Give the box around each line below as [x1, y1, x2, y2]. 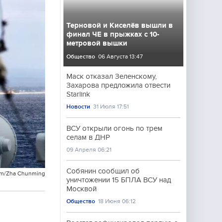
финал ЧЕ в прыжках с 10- [66, 30, 160, 38]
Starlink [66, 90, 90, 98]
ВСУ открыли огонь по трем [66, 124, 163, 132]
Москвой [66, 185, 97, 193]
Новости [66, 103, 90, 110]
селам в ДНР [66, 133, 110, 141]
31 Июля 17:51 [93, 103, 129, 110]
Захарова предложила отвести [66, 81, 170, 89]
